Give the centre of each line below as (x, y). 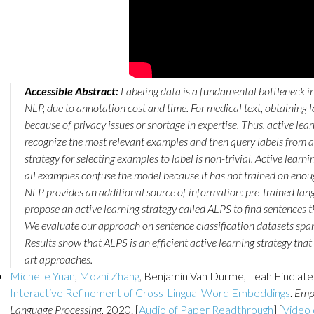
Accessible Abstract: (71, 91)
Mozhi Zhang (109, 276)
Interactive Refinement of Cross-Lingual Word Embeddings (150, 293)
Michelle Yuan (42, 276)
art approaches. (59, 259)
